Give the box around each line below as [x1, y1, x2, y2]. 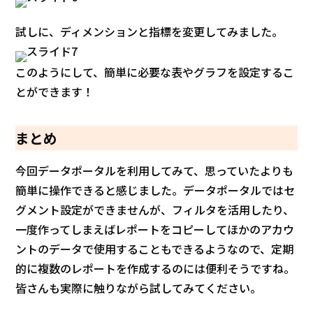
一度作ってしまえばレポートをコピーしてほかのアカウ [15, 221, 295, 238]
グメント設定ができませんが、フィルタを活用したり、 [15, 201, 295, 219]
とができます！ [15, 83, 94, 101]
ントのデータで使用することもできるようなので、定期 [15, 240, 294, 258]
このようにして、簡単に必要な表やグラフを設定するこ [15, 64, 295, 81]
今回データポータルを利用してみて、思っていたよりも [15, 162, 294, 180]
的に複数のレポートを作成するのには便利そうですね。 [15, 260, 296, 277]
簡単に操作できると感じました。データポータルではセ [15, 182, 296, 199]
